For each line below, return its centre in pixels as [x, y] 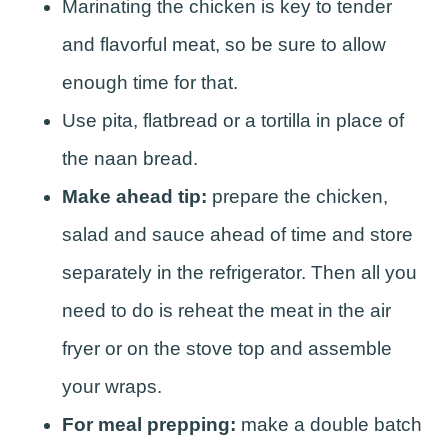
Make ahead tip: [134, 196]
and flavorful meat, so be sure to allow [224, 44]
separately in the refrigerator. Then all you [239, 272]
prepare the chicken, [297, 196]
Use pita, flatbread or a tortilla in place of [233, 120]
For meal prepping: [149, 424]
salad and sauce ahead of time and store [237, 234]
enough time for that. [150, 82]
